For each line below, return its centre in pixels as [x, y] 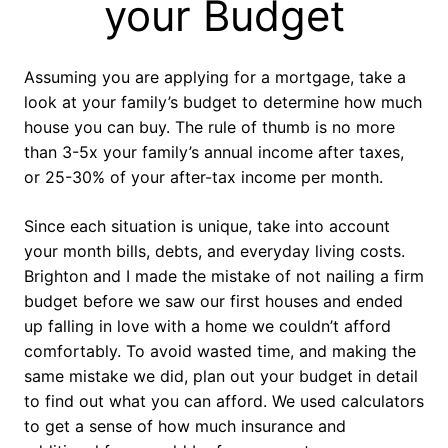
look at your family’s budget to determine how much [223, 102]
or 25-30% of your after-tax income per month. [203, 177]
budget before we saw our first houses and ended [213, 301]
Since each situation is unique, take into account [207, 226]
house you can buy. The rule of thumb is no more [209, 127]
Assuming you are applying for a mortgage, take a [215, 77]
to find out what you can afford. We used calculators [224, 401]
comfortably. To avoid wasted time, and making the [220, 351]
